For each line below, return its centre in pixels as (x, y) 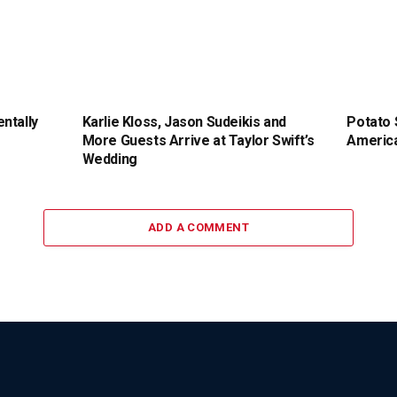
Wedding (109, 159)
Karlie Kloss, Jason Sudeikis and (184, 121)
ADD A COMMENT (198, 227)
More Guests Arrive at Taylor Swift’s (198, 140)
